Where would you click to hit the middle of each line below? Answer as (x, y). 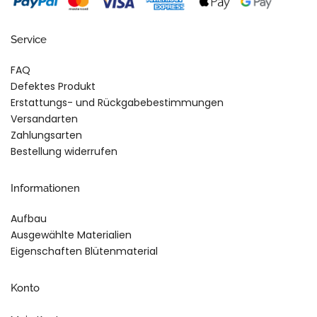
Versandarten (44, 119)
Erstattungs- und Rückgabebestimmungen (117, 103)
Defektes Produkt (53, 87)
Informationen (45, 189)
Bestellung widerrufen (64, 152)
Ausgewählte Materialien (71, 235)
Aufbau (29, 219)
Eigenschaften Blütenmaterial (84, 252)
